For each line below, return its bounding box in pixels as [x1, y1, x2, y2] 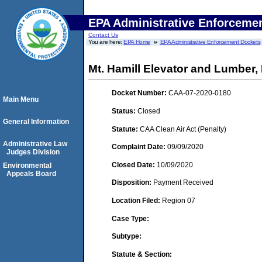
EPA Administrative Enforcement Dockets [160, 39, 261, 45]
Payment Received [153, 178, 213, 187]
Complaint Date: [112, 143, 167, 151]
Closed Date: [112, 160, 157, 169]
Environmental [3, 161, 51, 170]
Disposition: [112, 178, 153, 187]
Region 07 [162, 196, 195, 205]
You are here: [88, 39, 124, 45]
